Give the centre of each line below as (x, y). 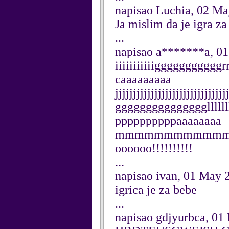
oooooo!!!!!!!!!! (154, 148)
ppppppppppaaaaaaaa (168, 121)
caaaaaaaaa (143, 79)
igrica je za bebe (156, 190)
